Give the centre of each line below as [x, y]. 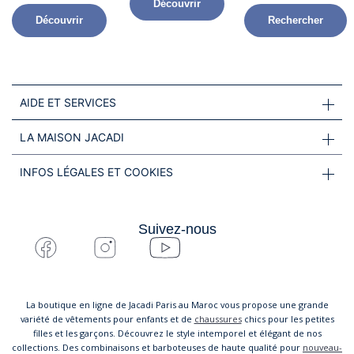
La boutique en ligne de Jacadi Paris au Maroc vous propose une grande [177, 304]
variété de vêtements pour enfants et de [107, 318]
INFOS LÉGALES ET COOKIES [96, 171]
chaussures [218, 318]
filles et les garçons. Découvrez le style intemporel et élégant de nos [177, 333]
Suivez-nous [177, 228]
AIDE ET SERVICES [68, 102]
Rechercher [295, 20]
